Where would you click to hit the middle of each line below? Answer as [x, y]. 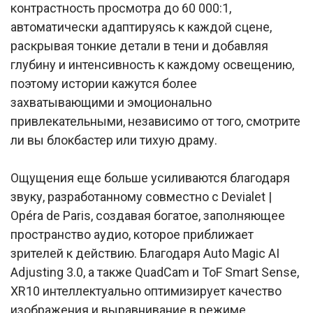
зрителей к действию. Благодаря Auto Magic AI [145, 253]
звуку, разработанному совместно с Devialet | [141, 197]
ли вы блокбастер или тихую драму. [114, 140]
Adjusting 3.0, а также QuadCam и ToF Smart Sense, [155, 272]
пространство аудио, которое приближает [132, 234]
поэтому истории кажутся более [104, 83]
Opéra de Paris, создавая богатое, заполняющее [148, 216]
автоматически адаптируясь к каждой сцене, [141, 27]
